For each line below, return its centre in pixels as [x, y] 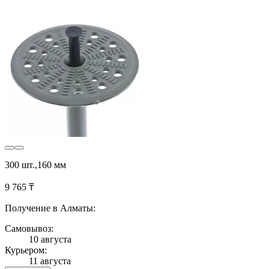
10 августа [50, 239]
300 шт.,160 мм [35, 165]
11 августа [50, 261]
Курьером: [26, 250]
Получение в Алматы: [50, 208]
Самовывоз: [29, 228]
